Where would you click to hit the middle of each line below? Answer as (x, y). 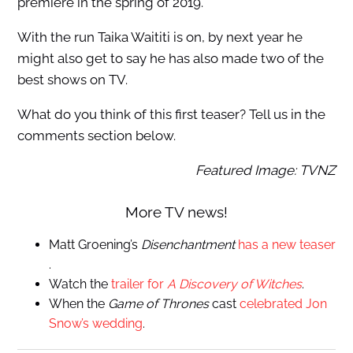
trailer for (139, 284)
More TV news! (176, 212)
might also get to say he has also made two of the (170, 59)
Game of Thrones (158, 303)
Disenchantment (188, 244)
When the (78, 303)
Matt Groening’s (95, 244)
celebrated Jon (283, 303)
